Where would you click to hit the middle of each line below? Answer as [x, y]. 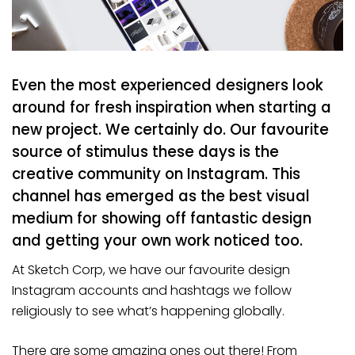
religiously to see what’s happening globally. [148, 311]
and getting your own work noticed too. [157, 241]
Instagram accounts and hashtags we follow [152, 291]
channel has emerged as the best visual [161, 197]
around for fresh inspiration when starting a [172, 108]
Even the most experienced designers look [168, 86]
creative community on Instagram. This [156, 174]
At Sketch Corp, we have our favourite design [151, 270]
